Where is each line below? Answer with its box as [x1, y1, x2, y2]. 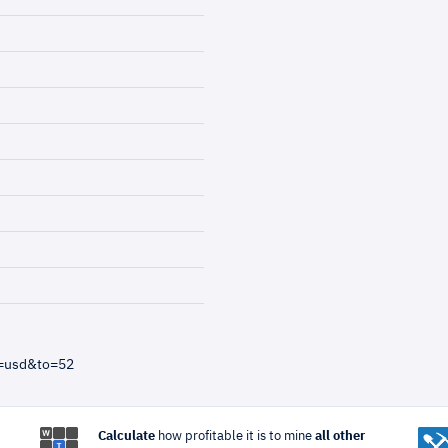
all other [314, 430, 365, 443]
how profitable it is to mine [154, 430, 315, 443]
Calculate [97, 430, 155, 443]
